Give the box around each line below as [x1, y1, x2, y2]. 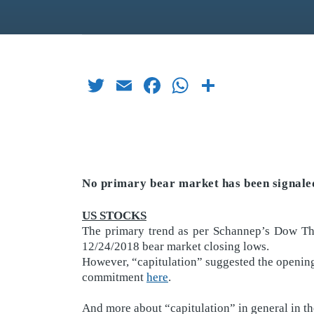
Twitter [107, 71, 172, 99]
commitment [82, 270, 146, 284]
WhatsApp [191, 71, 293, 99]
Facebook [163, 71, 260, 99]
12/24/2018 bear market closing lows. [82, 239, 269, 253]
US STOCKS [82, 208, 146, 222]
